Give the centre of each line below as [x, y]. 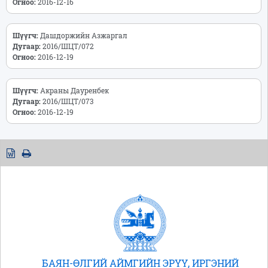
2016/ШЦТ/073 [70, 101]
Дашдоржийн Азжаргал [87, 35]
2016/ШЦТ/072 [70, 46]
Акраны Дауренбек [78, 90]
